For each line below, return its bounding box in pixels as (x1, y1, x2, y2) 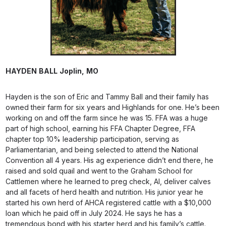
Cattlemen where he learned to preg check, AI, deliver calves (6, 177, 211, 186)
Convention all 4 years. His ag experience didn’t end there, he (6, 156, 214, 164)
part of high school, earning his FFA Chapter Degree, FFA (6, 124, 196, 133)
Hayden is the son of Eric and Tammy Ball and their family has (6, 92, 209, 101)
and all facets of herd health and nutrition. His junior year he (6, 188, 204, 196)
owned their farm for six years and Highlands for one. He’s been (6, 103, 220, 111)
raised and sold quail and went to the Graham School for (6, 166, 193, 175)
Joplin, (60, 67, 85, 75)
